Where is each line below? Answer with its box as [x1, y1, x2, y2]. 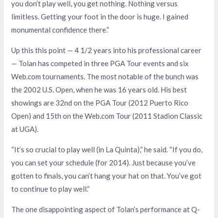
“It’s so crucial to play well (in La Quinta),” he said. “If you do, [11, 145, 203, 154]
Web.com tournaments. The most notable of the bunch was [11, 72, 199, 81]
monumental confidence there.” [11, 25, 109, 34]
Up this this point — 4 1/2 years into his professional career [11, 45, 202, 54]
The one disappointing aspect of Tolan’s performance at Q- [11, 204, 200, 214]
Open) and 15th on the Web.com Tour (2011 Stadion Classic [11, 111, 203, 120]
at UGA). [11, 124, 39, 133]
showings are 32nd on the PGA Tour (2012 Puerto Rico [11, 98, 189, 107]
